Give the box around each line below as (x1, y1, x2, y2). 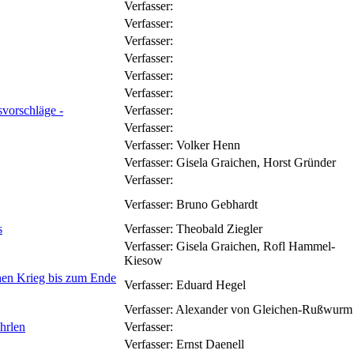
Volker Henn (176, 137, 240, 152)
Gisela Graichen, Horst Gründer (176, 155, 336, 169)
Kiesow (124, 253, 163, 267)
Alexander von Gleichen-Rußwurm (175, 302, 352, 316)
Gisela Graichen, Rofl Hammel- (176, 239, 335, 253)
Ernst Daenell (176, 337, 244, 351)
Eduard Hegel (176, 277, 246, 292)
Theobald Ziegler (176, 221, 262, 235)
